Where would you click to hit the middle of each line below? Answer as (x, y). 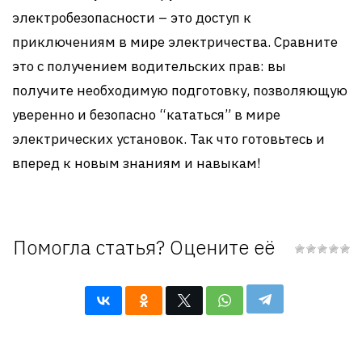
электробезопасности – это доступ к (132, 18)
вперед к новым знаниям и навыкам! (137, 163)
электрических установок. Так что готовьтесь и (168, 139)
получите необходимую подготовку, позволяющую (180, 90)
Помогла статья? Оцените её (143, 247)
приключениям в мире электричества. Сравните (175, 42)
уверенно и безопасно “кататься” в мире (146, 115)
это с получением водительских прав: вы (149, 66)
